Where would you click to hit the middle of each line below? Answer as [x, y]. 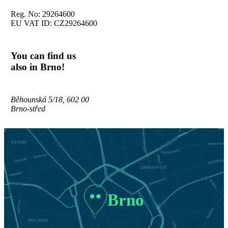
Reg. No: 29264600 [42, 14]
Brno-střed [28, 109]
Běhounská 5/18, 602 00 [50, 100]
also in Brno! [37, 67]
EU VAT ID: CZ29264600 [54, 23]
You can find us [43, 56]
